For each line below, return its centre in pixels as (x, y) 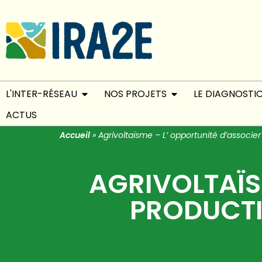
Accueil (75, 135)
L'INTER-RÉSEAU (42, 94)
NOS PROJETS (135, 94)
